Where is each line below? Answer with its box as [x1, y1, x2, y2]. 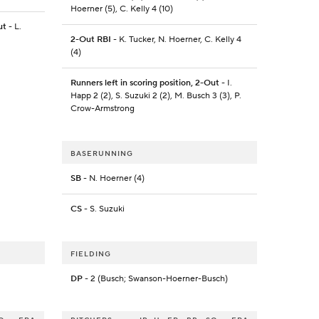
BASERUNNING [70, 149, 133, 159]
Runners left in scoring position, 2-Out [70, 78, 219, 89]
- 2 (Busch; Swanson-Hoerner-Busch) [82, 273, 228, 285]
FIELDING [70, 249, 111, 259]
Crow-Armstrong [70, 103, 135, 115]
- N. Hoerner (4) [80, 173, 145, 184]
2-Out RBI [70, 34, 111, 46]
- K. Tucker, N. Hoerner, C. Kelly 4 [110, 34, 241, 46]
